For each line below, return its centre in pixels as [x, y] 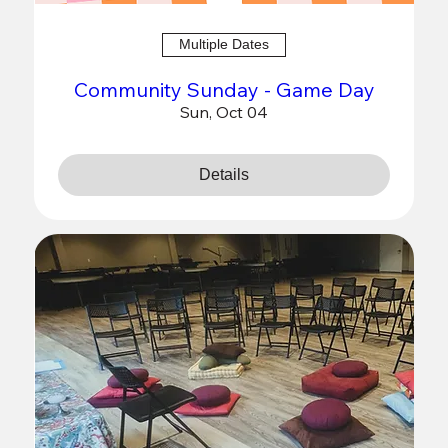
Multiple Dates [224, 44]
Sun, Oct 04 [224, 111]
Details [224, 174]
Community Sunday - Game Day [224, 89]
